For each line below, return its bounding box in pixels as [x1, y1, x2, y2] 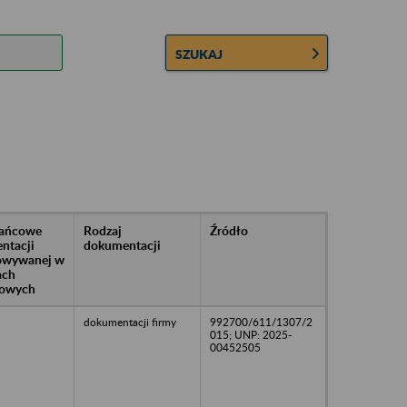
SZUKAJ [175, 45, 223, 62]
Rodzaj [84, 222, 122, 238]
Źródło [210, 222, 248, 238]
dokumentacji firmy [84, 314, 176, 329]
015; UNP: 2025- [210, 327, 292, 342]
